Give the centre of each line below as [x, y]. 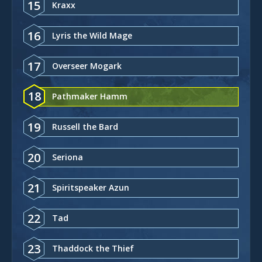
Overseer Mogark [87, 65]
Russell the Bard [85, 126]
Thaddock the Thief [93, 248]
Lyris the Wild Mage [92, 35]
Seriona [68, 157]
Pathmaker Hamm [90, 96]
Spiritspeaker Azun [91, 187]
